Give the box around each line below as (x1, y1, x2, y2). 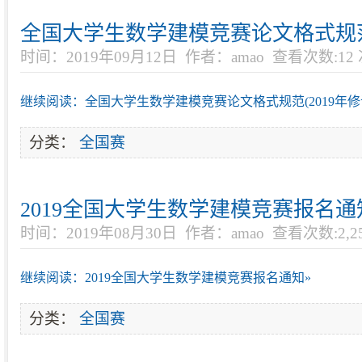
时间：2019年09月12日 (20, 48, 177, 65)
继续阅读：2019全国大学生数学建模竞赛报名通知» (20, 271, 311, 284)
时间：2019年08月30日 (20, 225, 177, 242)
